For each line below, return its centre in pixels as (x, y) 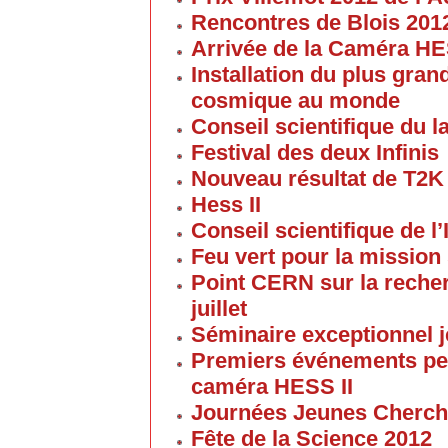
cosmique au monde (295, 100)
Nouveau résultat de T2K (317, 178)
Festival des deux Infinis (315, 152)
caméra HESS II (272, 386)
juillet (219, 308)
